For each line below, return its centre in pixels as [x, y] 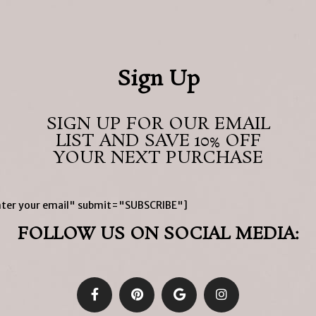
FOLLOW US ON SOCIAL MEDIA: [158, 234]
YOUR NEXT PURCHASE [158, 158]
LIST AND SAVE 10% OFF [158, 141]
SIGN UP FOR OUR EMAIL [158, 124]
